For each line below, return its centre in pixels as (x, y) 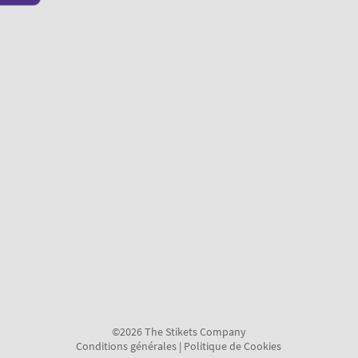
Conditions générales (127, 346)
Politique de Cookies (233, 346)
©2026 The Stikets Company (179, 332)
